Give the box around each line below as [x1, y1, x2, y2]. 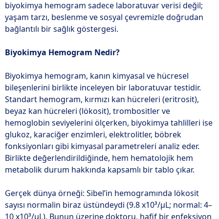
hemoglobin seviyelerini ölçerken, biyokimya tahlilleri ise [5, 117, 213, 128]
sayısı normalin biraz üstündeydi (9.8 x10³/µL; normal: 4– [5, 199, 212, 210]
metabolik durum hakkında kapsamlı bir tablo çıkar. [5, 164, 195, 175]
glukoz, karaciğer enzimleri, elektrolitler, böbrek [5, 129, 181, 140]
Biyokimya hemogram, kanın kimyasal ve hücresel [5, 70, 189, 81]
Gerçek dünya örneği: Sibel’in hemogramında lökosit [5, 188, 199, 198]
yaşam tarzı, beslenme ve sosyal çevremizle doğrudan [5, 12, 203, 22]
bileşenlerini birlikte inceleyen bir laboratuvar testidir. [5, 82, 201, 93]
